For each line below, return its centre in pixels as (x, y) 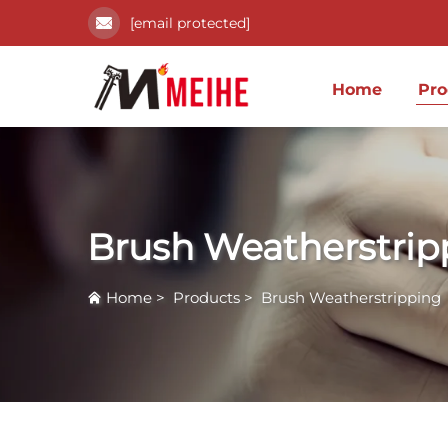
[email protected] (190, 23)
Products (206, 297)
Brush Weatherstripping (351, 297)
